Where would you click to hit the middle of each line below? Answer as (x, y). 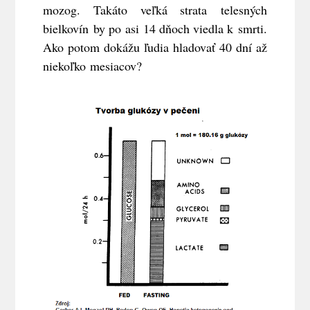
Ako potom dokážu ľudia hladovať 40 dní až (155, 47)
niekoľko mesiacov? (93, 66)
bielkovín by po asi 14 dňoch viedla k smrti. (155, 29)
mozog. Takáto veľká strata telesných (155, 10)
